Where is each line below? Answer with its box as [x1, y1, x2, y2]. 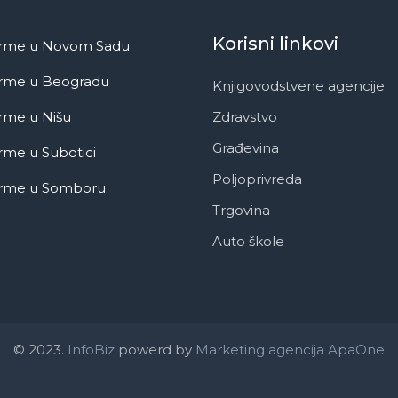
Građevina [212, 139, 279, 156]
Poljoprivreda [212, 170, 302, 187]
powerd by [115, 340, 195, 358]
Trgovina [212, 201, 270, 219]
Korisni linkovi [212, 32, 338, 54]
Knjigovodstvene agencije [212, 76, 385, 94]
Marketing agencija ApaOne [195, 340, 385, 358]
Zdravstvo [212, 107, 277, 125]
